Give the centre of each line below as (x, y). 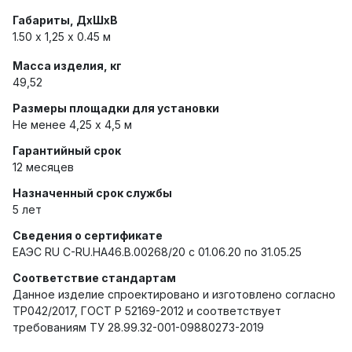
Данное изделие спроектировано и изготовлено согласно (174, 294)
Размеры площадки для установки (116, 108)
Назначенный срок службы (92, 193)
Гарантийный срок (67, 150)
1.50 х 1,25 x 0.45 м (62, 37)
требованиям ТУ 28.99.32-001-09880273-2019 (138, 327)
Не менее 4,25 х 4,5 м (72, 125)
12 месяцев (43, 167)
